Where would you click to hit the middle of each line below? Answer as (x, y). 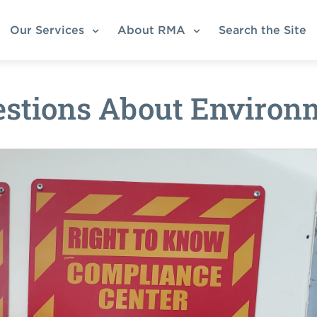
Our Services (48, 30)
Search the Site (266, 30)
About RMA (153, 30)
